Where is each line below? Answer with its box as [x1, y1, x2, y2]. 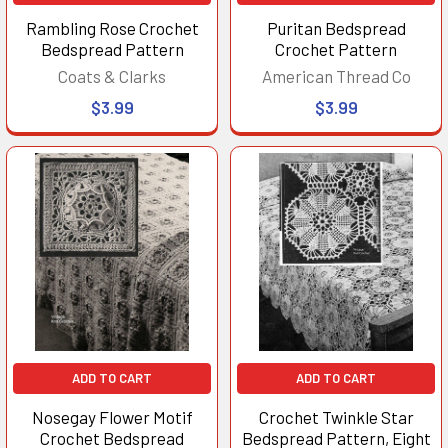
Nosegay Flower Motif [31, 406, 193, 427]
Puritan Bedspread [266, 17, 406, 38]
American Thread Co [261, 65, 411, 86]
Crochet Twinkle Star [258, 406, 414, 427]
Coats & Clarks [58, 65, 166, 86]
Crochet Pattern [275, 38, 397, 59]
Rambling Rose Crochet [25, 17, 199, 38]
